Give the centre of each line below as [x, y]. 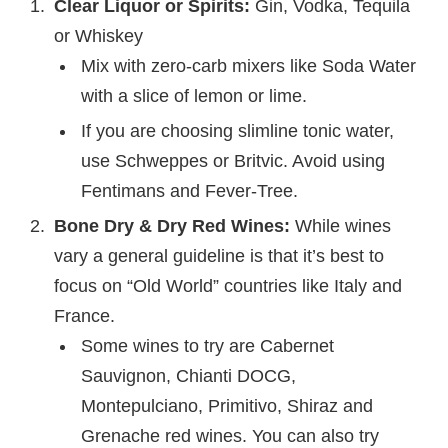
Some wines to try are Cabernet [207, 346]
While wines [342, 226]
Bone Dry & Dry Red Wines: [174, 226]
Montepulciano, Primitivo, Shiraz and [226, 406]
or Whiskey [98, 36]
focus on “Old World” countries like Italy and [227, 286]
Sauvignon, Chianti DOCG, [188, 376]
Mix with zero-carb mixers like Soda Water [248, 66]
